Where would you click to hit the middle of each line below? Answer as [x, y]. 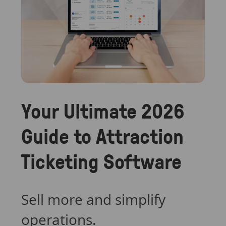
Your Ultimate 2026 [103, 110]
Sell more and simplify [93, 199]
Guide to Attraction [102, 136]
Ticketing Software [101, 161]
